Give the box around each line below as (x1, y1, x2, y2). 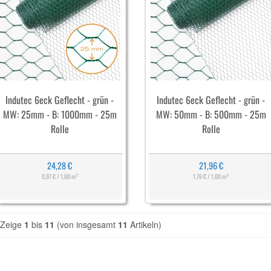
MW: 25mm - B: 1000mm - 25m (2, 107, 117, 122)
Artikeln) (128, 218, 162, 230)
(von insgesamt (54, 218, 118, 230)
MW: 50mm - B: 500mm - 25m (155, 107, 266, 122)
